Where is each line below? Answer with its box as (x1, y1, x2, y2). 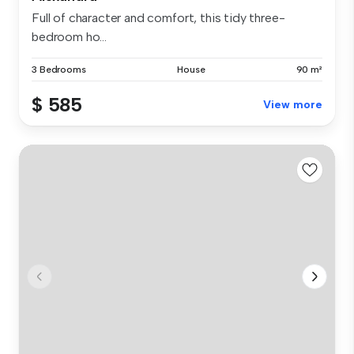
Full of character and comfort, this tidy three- (32, 10, 285, 26)
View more (263, 98, 322, 112)
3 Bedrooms (32, 64, 86, 76)
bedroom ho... (32, 29, 107, 45)
